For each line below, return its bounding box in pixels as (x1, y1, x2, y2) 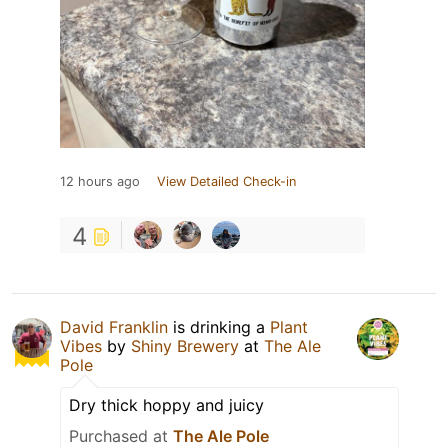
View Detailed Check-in (157, 173, 296, 189)
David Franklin (60, 316, 168, 337)
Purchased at (69, 425, 173, 446)
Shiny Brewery (131, 335, 239, 356)
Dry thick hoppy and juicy (69, 394, 264, 415)
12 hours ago (60, 173, 140, 189)
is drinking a (168, 316, 270, 337)
